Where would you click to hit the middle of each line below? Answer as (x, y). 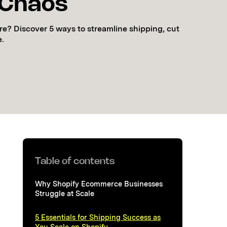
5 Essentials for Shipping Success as (98, 217)
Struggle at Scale (65, 193)
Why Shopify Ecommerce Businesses (99, 183)
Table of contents (75, 161)
